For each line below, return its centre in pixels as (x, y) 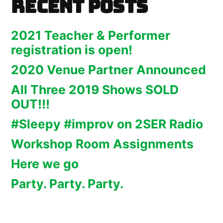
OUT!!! (30, 104)
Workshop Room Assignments (102, 144)
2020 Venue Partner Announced (109, 69)
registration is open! (72, 50)
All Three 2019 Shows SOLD (95, 89)
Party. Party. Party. (67, 183)
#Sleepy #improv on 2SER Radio (107, 124)
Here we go (45, 164)
